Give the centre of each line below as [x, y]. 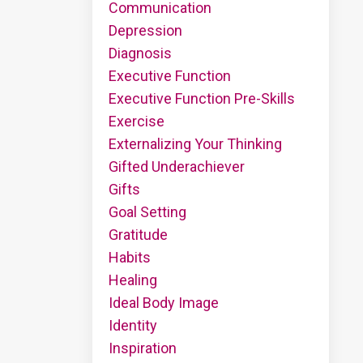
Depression [145, 30]
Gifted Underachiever [176, 166]
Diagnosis [140, 53]
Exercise [136, 121]
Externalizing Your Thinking [195, 143]
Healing [132, 280]
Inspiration [142, 348]
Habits [129, 257]
